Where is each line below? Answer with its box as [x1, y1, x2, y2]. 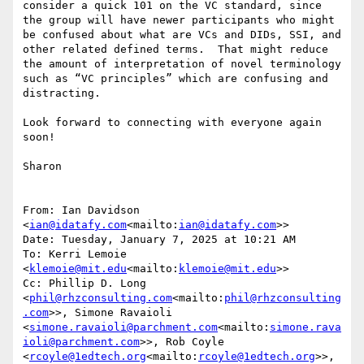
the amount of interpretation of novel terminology [23, 58, 341, 71]
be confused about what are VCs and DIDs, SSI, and [23, 28, 341, 41]
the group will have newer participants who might [23, 14, 335, 27]
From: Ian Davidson [23, 204, 140, 217]
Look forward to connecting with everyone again [23, 116, 322, 129]
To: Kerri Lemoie [23, 248, 127, 261]
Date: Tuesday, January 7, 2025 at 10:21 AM [23, 233, 296, 246]
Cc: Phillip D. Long [23, 277, 146, 290]
